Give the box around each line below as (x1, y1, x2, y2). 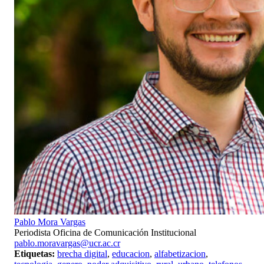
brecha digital (57, 249, 107, 259)
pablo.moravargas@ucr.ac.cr (14, 238, 120, 249)
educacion (112, 249, 150, 259)
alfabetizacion (154, 249, 206, 259)
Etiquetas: (14, 249, 55, 259)
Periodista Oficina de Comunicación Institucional (14, 227, 196, 238)
